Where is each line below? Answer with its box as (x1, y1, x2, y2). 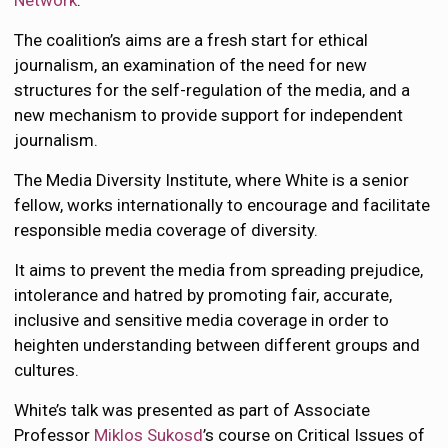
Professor (14, 425, 95, 445)
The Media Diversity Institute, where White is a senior (14, 170, 410, 190)
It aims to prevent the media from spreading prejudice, (14, 260, 424, 280)
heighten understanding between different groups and (14, 335, 421, 355)
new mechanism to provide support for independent (14, 105, 404, 125)
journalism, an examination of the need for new (14, 55, 368, 75)
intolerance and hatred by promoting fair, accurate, (14, 285, 393, 305)
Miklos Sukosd (94, 425, 204, 445)
